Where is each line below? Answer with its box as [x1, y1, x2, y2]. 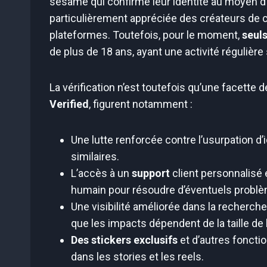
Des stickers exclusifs [71, 234, 178, 247]
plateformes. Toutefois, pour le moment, [49, 29, 242, 42]
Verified [49, 98, 89, 111]
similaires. [71, 150, 119, 163]
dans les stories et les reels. [71, 250, 204, 263]
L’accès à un [71, 167, 132, 180]
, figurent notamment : [89, 98, 193, 111]
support [132, 167, 170, 180]
